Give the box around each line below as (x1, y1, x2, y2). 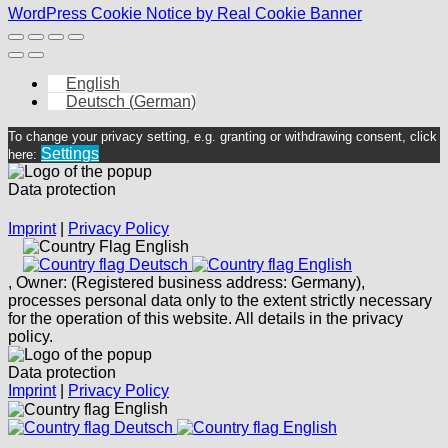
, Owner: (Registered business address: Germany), (8, 273, 365, 291)
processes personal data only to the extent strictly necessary (8, 291, 432, 309)
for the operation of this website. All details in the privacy (8, 309, 403, 327)
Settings (41, 144, 99, 162)
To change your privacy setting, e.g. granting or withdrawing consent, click (8, 128, 437, 144)
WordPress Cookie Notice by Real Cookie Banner (8, 4, 362, 22)
